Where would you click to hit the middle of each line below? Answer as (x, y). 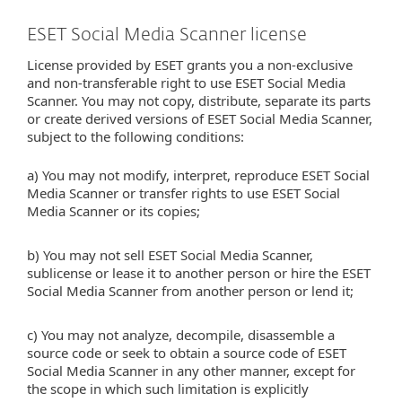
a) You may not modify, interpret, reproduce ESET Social (198, 175)
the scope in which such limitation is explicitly (168, 389)
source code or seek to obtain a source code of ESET (187, 353)
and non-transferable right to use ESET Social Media (186, 83)
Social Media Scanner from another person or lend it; (190, 291)
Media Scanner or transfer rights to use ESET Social (184, 193)
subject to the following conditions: (137, 136)
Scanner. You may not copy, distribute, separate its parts (199, 100)
